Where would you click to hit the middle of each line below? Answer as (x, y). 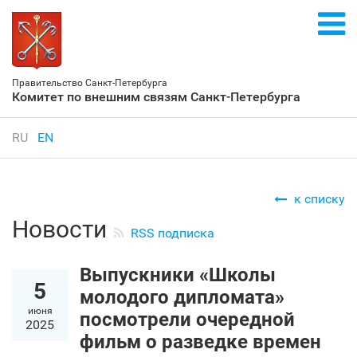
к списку (320, 199)
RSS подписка (173, 233)
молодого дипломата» (182, 297)
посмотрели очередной (187, 320)
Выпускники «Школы (178, 275)
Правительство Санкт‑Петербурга (90, 83)
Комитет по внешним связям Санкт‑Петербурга (156, 97)
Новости (62, 229)
